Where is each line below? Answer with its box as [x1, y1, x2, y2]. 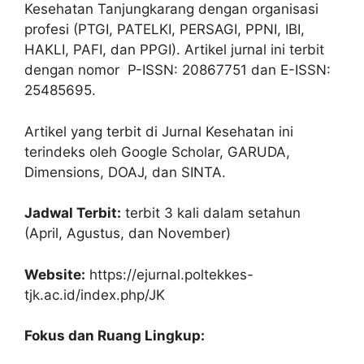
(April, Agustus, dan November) [24, 225, 231, 242]
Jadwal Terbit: [24, 205, 121, 222]
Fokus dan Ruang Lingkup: [24, 327, 205, 344]
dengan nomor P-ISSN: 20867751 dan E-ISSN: [24, 62, 331, 79]
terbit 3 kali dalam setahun [121, 205, 301, 222]
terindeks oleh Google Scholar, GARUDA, [24, 143, 290, 160]
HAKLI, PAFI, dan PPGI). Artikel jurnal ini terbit [24, 41, 324, 58]
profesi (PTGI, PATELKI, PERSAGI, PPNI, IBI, [24, 21, 305, 38]
